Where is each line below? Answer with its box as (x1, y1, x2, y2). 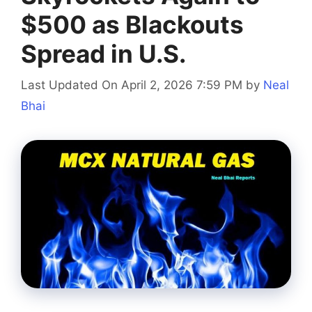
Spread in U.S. (21, 39, 186, 69)
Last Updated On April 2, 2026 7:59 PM (21, 77, 242, 92)
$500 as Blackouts (21, 10, 244, 40)
